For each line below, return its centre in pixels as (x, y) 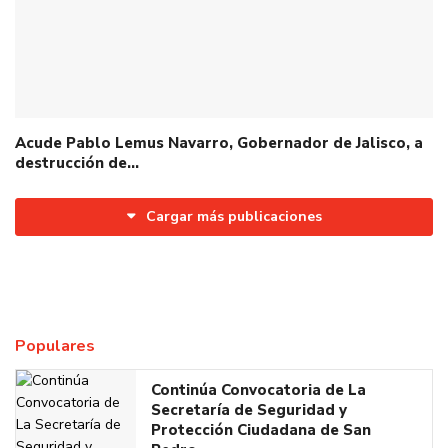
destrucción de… (77, 162)
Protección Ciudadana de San (261, 429)
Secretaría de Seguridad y (249, 409)
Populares (55, 345)
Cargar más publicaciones (233, 216)
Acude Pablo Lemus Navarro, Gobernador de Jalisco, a (219, 142)
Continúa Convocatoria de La (258, 389)
